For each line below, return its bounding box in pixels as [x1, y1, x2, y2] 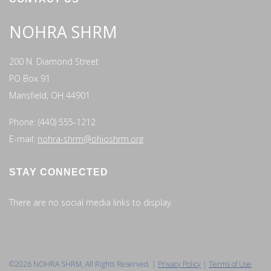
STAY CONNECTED [9, 166, 108, 177]
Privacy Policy [158, 258, 201, 269]
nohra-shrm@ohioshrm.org [38, 132, 143, 145]
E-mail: [9, 132, 38, 145]
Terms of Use [209, 258, 252, 269]
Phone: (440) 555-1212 [9, 116, 96, 128]
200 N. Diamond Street [9, 55, 99, 67]
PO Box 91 [9, 72, 50, 84]
